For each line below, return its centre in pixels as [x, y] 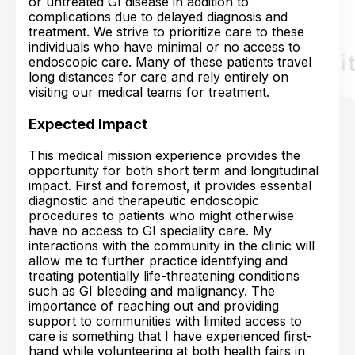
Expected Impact [88, 124]
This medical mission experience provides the [164, 155]
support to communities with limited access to [165, 321]
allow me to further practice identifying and [158, 261]
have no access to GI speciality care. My [150, 231]
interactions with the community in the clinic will [172, 246]
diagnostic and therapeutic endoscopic [144, 200]
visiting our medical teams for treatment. [149, 92]
